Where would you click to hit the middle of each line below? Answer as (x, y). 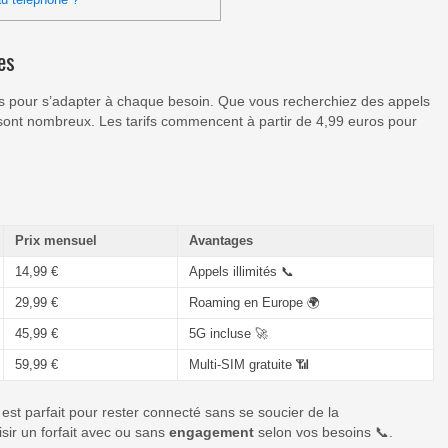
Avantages (220, 240)
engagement (211, 432)
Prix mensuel (55, 240)
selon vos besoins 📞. (323, 432)
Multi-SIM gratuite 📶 (248, 364)
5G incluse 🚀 (228, 333)
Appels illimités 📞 (241, 271)
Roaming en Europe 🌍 (254, 302)
